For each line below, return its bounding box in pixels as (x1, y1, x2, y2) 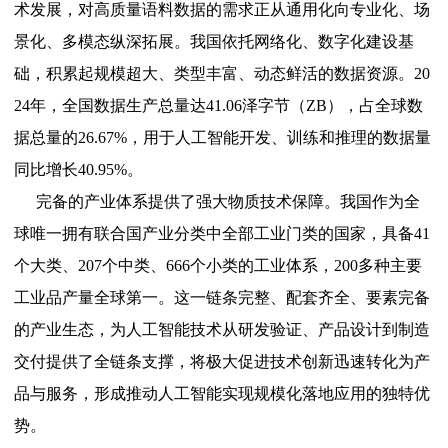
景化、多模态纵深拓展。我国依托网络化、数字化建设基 (14, 33, 415, 51)
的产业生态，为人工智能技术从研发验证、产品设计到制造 (14, 321, 431, 339)
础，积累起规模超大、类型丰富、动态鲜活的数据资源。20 (14, 65, 431, 83)
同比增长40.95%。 (14, 161, 144, 179)
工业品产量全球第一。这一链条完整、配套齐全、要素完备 (14, 289, 431, 307)
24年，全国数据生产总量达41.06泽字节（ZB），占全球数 (14, 97, 424, 115)
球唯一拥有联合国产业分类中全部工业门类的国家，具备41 (14, 225, 431, 243)
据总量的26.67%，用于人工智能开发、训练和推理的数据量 (14, 129, 432, 147)
